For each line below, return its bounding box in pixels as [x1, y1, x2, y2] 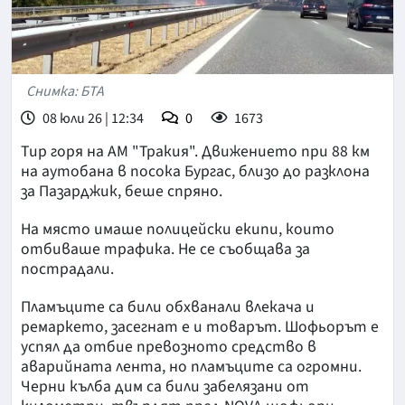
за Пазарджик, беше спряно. [21, 180, 222, 203]
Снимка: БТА [26, 81, 104, 102]
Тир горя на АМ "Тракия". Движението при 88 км [21, 140, 370, 164]
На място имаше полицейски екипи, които [21, 218, 334, 241]
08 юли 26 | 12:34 [40, 108, 144, 129]
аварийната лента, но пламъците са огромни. [21, 355, 362, 379]
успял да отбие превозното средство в [21, 335, 316, 359]
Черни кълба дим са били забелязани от [21, 375, 309, 399]
